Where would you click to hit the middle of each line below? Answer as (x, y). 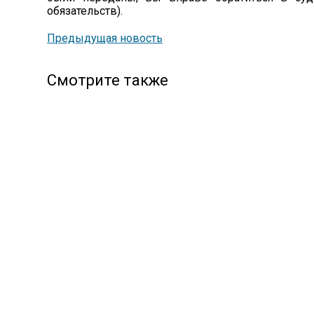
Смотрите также (108, 80)
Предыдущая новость (105, 38)
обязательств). (85, 11)
